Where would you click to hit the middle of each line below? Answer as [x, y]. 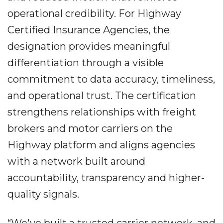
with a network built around [76, 161]
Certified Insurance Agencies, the [89, 30]
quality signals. [43, 194]
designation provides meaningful [89, 46]
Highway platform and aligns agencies [101, 145]
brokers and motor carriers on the [90, 128]
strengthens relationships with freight [102, 112]
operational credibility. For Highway [94, 13]
